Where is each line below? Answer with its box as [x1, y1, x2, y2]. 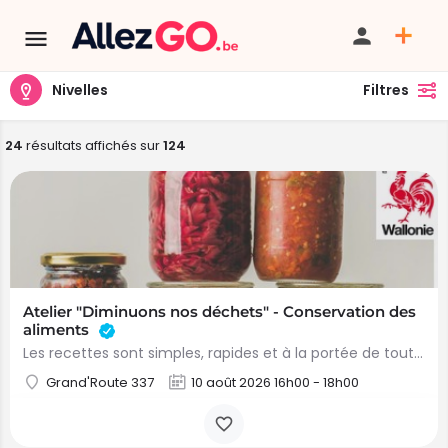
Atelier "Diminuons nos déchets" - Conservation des [23, 302, 416, 321]
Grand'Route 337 [46, 373, 154, 392]
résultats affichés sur [23, 136, 163, 155]
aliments [23, 320, 93, 339]
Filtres [363, 80, 409, 100]
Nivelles [52, 79, 108, 100]
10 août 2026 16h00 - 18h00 [191, 373, 359, 392]
